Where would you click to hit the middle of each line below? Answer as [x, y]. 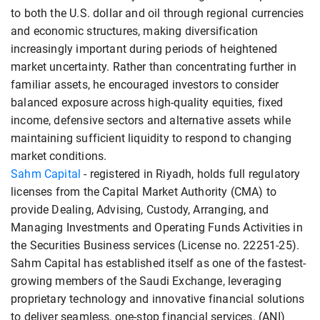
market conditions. [59, 156]
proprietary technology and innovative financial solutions [158, 299]
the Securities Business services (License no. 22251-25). [155, 246]
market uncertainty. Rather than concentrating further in [154, 67]
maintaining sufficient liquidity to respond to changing [151, 139]
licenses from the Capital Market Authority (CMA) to [144, 192]
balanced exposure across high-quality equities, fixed [147, 103]
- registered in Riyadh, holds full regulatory [191, 174]
